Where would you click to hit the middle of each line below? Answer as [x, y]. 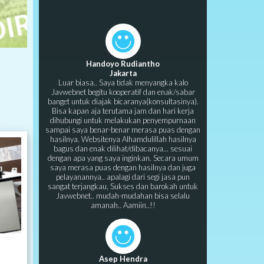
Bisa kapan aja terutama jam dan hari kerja [123, 111]
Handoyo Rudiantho [123, 64]
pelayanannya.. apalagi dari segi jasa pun [123, 177]
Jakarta [123, 73]
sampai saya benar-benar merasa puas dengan [123, 130]
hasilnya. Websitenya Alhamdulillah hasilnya [123, 139]
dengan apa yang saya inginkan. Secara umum [123, 158]
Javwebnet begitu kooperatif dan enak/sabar [123, 92]
